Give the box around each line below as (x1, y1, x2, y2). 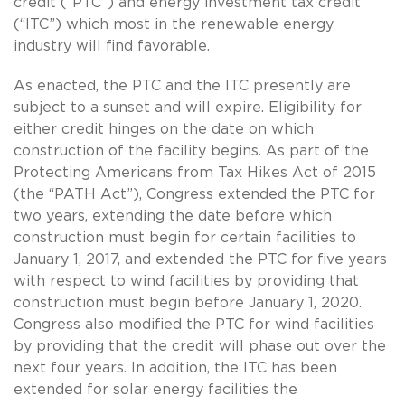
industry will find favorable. (14, 38, 214, 53)
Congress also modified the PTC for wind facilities (14, 316, 374, 332)
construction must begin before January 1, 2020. (14, 295, 362, 310)
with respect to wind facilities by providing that (14, 273, 359, 288)
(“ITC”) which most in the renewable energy (14, 16, 334, 32)
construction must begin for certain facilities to (14, 230, 356, 245)
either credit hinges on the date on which (14, 121, 314, 137)
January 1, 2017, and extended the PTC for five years (14, 251, 387, 267)
